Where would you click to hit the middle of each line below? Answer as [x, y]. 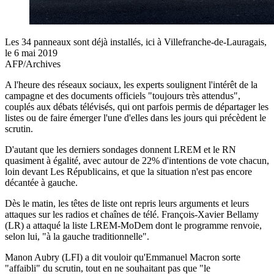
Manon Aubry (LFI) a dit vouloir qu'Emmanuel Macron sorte [123, 257]
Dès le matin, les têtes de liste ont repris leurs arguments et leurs [127, 203]
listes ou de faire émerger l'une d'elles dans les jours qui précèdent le [135, 117]
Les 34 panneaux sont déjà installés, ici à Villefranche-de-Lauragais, [136, 42]
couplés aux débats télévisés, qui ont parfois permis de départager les [137, 106]
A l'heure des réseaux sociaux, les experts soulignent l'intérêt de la [131, 84]
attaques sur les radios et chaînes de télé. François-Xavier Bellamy [132, 214]
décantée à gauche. [41, 182]
